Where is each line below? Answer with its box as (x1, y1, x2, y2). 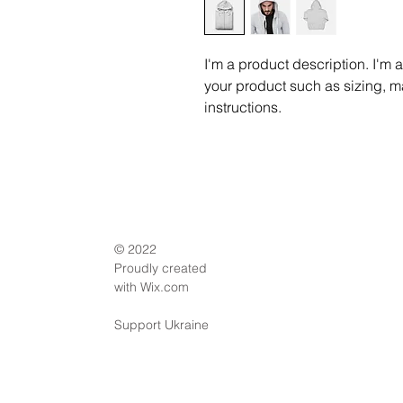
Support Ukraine (114, 317, 209, 333)
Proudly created (114, 260, 207, 276)
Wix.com (140, 279, 189, 295)
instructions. (204, 98, 282, 116)
